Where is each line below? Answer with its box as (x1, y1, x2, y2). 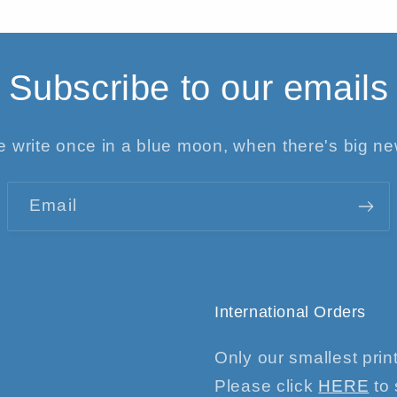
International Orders (214, 302, 366, 321)
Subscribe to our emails (8, 67, 389, 107)
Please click (214, 376, 319, 395)
